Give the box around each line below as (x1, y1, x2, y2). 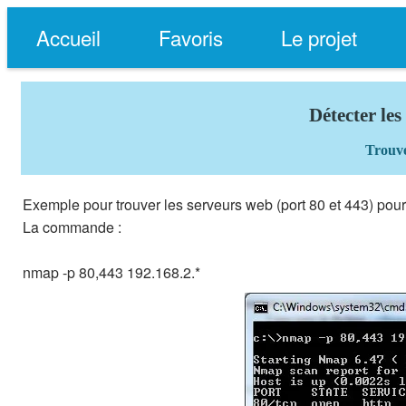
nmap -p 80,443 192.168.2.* (23, 262, 200, 283)
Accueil (36, 23, 101, 52)
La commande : (23, 217, 121, 237)
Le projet (281, 23, 357, 52)
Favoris (159, 23, 223, 52)
